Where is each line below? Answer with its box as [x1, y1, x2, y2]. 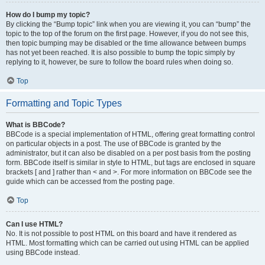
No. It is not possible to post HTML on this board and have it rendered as [6, 230, 237, 238]
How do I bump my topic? [6, 11, 90, 19]
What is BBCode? [6, 121, 65, 129]
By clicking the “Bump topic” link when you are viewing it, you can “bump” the [6, 20, 251, 28]
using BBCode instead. [6, 248, 80, 257]
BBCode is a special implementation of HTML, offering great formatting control [6, 130, 255, 138]
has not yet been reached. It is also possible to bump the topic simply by [6, 49, 235, 57]
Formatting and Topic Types [6, 98, 122, 108]
